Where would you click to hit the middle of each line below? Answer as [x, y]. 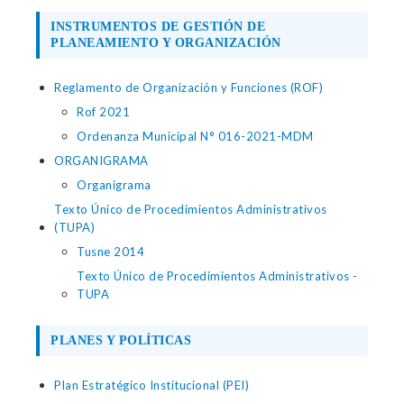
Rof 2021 [103, 112]
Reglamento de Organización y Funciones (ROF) [188, 87]
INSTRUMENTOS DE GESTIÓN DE [158, 27]
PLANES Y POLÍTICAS [121, 340]
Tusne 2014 [110, 252]
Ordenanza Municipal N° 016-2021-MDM [195, 136]
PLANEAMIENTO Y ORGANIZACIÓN [166, 43]
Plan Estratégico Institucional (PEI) [151, 385]
